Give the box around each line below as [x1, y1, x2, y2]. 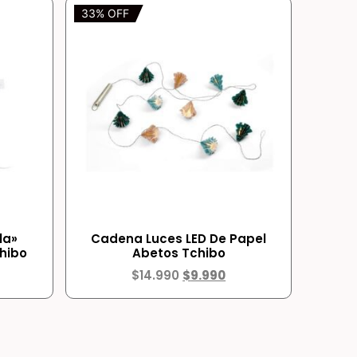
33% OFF [80, 6, 129, 21]
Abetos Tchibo [131, 245, 226, 262]
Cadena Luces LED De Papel [91, 230, 267, 248]
